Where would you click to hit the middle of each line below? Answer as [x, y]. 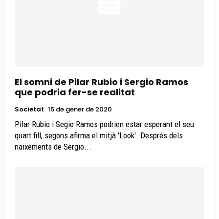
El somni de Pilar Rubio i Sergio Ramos [101, 82]
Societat [29, 109]
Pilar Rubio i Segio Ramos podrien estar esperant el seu [104, 124]
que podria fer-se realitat [75, 92]
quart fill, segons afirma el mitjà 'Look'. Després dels [99, 136]
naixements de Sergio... [53, 147]
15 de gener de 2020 [80, 109]
